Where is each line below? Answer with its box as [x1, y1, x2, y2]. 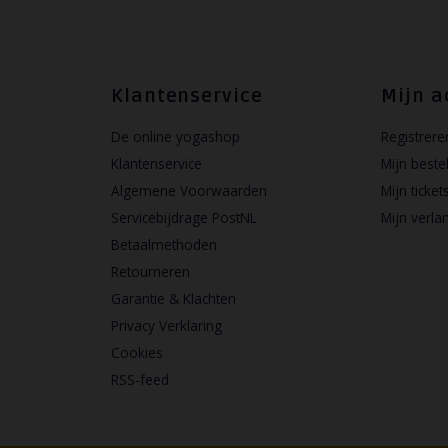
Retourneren [110, 262, 190, 281]
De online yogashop [110, 127, 240, 146]
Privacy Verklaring [110, 316, 222, 335]
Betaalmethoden [110, 235, 217, 254]
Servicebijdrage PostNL [110, 208, 257, 227]
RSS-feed [110, 370, 169, 389]
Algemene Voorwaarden [110, 181, 267, 200]
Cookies [110, 343, 163, 362]
